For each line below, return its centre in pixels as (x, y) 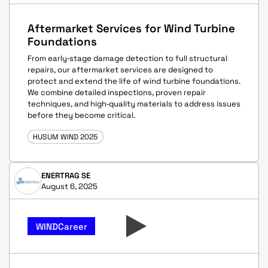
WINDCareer (61, 226)
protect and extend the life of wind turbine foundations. (134, 81)
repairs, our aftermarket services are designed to (120, 70)
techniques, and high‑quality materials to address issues (134, 104)
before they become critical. (81, 115)
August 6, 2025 (69, 186)
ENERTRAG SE (66, 175)
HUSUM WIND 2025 (66, 137)
